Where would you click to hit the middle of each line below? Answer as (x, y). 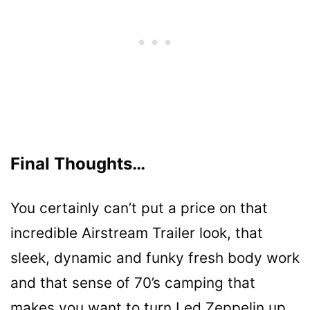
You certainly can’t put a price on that (139, 208)
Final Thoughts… (78, 163)
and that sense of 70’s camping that (133, 282)
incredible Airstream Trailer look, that (137, 232)
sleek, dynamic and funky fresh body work (155, 257)
